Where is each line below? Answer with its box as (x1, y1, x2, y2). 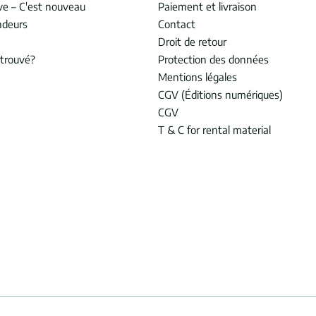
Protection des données (158, 53, 269, 66)
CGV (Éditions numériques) (158, 88, 283, 101)
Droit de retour (158, 35, 226, 48)
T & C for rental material (158, 123, 271, 136)
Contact (158, 18, 195, 30)
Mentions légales (158, 71, 237, 83)
